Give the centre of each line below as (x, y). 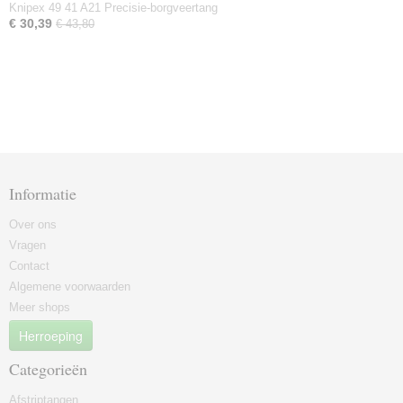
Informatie (43, 193)
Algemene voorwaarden (70, 287)
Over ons (33, 224)
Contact (29, 266)
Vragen (27, 245)
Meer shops (40, 307)
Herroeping (51, 336)
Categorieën (48, 369)
